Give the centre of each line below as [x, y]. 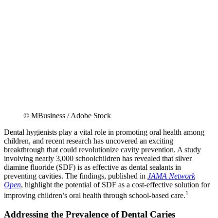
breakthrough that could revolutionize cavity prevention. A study [102, 149]
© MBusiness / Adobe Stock [67, 115]
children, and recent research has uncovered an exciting [89, 141]
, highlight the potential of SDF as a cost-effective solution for [115, 184]
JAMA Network [171, 176]
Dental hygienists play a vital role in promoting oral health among [104, 132]
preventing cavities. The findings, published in [76, 176]
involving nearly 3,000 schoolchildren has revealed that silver [98, 158]
